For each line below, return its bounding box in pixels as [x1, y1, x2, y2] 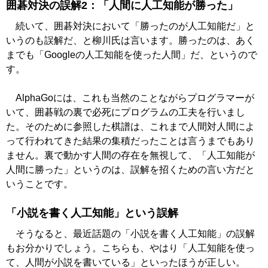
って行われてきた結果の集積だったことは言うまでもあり [6, 136, 255, 147]
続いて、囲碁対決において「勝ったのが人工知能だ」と [6, 21, 255, 32]
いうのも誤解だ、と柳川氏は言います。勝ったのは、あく [6, 35, 255, 46]
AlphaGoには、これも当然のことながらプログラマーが [6, 93, 254, 103]
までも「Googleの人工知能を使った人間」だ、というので [6, 50, 257, 60]
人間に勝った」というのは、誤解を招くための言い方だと [6, 165, 255, 175]
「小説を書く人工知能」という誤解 [6, 207, 178, 220]
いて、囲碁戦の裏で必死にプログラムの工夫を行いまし [6, 107, 245, 118]
